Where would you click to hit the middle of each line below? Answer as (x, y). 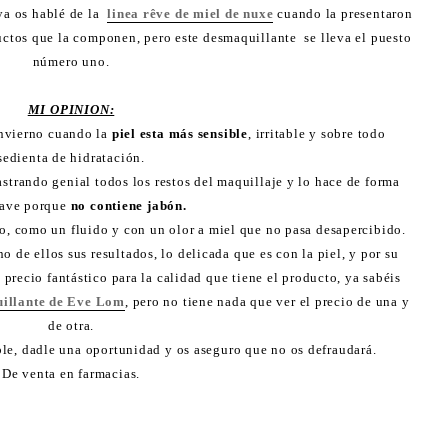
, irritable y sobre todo (316, 133)
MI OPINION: (71, 109)
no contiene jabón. (126, 205)
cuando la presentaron (343, 13)
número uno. (71, 61)
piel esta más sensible (179, 133)
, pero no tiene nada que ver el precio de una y (267, 301)
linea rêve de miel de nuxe (190, 13)
